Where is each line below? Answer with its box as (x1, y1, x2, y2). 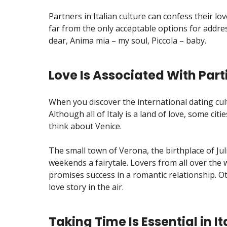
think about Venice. (49, 120, 122, 132)
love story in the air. (49, 181, 124, 193)
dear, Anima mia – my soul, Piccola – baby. (49, 34, 206, 46)
